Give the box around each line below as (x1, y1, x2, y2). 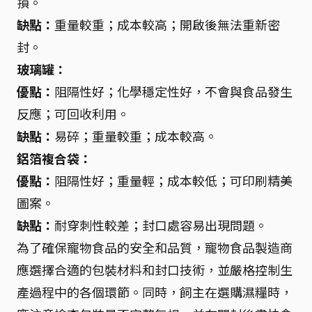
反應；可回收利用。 (17, 104, 130, 123)
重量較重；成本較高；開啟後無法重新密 (54, 15, 280, 33)
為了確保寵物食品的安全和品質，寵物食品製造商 (17, 237, 292, 256)
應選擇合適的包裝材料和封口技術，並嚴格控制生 (17, 260, 292, 279)
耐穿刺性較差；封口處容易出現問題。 (54, 215, 267, 234)
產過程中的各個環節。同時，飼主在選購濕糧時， (17, 282, 292, 301)
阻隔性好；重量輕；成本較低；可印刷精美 (54, 171, 292, 189)
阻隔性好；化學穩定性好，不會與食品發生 (54, 81, 292, 100)
